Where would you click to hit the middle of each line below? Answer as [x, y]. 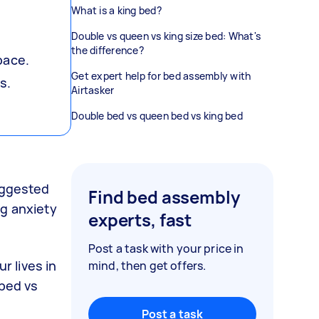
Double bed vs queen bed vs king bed [157, 116]
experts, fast [140, 220]
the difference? [109, 50]
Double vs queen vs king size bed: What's [166, 36]
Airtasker [93, 90]
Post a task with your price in [166, 249]
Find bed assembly [164, 197]
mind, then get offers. [147, 266]
